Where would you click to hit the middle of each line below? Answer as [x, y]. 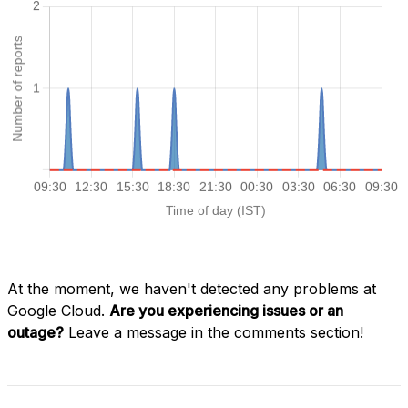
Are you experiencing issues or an [226, 310]
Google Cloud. [58, 310]
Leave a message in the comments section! [214, 332]
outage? [36, 332]
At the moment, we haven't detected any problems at [192, 288]
